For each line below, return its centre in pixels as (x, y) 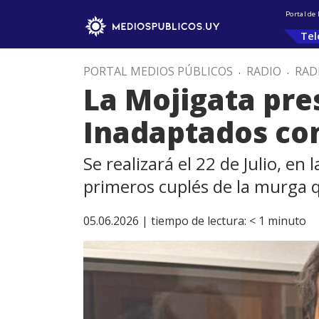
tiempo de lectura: (199, 221)
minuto (287, 221)
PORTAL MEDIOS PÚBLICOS (158, 71)
